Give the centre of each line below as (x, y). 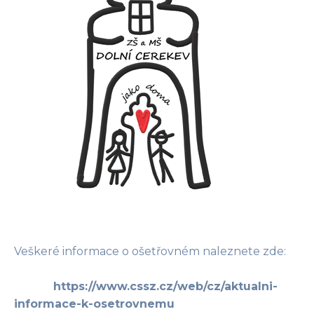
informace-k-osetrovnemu (94, 304)
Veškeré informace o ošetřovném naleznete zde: (157, 252)
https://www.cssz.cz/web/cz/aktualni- (165, 287)
